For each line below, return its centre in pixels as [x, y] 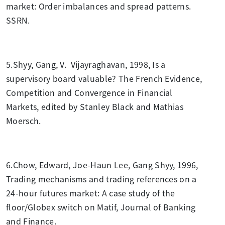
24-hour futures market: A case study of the [91, 193]
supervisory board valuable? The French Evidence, [104, 78]
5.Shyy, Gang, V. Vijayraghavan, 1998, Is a [86, 64]
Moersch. [25, 120]
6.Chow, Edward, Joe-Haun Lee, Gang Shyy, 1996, [102, 164]
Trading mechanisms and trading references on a [101, 179]
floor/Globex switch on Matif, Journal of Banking [101, 207]
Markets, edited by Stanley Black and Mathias [95, 106]
